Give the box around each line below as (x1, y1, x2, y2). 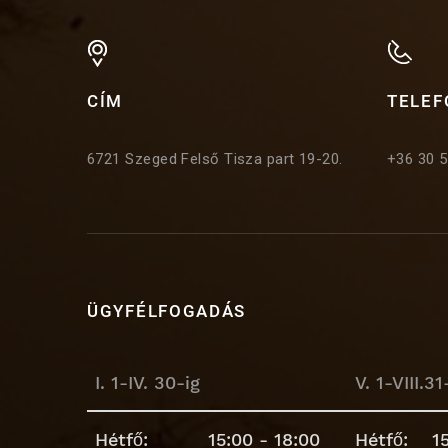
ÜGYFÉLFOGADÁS (87, 300, 247, 321)
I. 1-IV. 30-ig (95, 371, 200, 393)
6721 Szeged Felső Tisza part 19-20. (87, 149, 343, 168)
